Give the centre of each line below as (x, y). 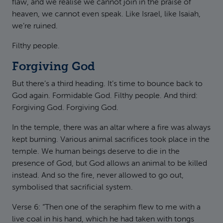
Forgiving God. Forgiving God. (65, 108)
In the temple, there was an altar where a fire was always (111, 128)
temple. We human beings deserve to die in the (96, 152)
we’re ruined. (35, 26)
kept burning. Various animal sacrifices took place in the (111, 140)
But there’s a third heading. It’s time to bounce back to (107, 84)
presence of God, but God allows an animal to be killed (110, 164)
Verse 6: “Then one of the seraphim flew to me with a (106, 208)
